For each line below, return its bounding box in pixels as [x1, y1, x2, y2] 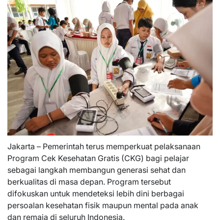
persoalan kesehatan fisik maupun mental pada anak [7, 200, 198, 210]
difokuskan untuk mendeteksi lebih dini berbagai [7, 188, 184, 198]
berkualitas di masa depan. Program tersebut [7, 176, 171, 187]
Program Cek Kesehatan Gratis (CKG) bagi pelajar [7, 153, 189, 163]
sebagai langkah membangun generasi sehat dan [7, 165, 186, 175]
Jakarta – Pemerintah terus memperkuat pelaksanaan [7, 141, 200, 151]
